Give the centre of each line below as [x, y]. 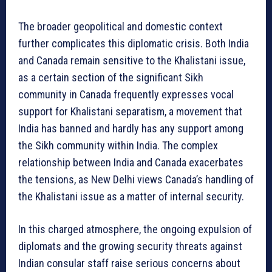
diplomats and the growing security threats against [130, 246]
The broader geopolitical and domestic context [121, 27]
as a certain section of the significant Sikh [111, 78]
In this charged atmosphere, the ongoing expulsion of [135, 229]
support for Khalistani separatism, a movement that [130, 112]
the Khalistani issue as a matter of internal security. [131, 197]
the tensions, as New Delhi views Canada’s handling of [136, 180]
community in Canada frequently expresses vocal [126, 95]
